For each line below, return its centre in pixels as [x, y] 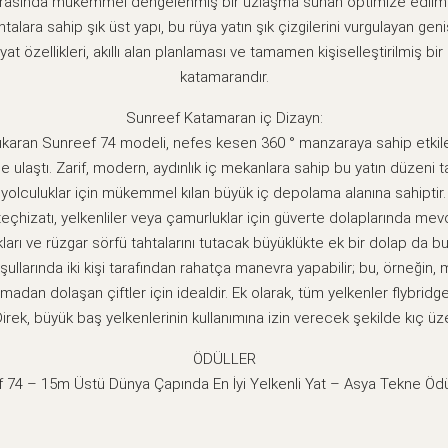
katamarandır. [224, 76]
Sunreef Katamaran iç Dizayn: [224, 117]
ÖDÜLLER [224, 358]
